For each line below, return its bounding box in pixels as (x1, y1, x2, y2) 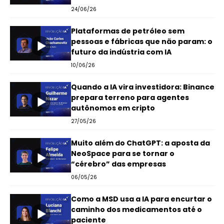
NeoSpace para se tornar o (70, 148, 174, 158)
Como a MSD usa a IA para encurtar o (70, 194, 212, 204)
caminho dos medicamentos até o (70, 204, 202, 214)
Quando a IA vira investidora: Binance (70, 82, 214, 92)
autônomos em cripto (70, 103, 155, 113)
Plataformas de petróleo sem (70, 26, 184, 36)
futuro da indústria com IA (70, 47, 171, 57)
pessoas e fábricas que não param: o (70, 36, 212, 46)
